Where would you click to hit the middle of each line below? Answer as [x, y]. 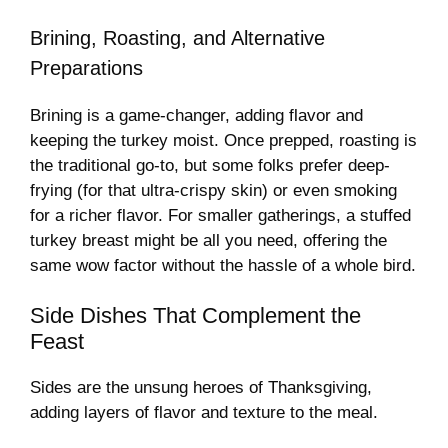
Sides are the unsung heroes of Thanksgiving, [201, 388]
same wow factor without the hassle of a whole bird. [223, 265]
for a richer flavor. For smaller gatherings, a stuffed [220, 215]
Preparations [86, 67]
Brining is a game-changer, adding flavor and [196, 115]
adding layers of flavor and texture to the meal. [204, 413]
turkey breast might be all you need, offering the [208, 240]
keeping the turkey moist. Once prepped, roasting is [223, 140]
